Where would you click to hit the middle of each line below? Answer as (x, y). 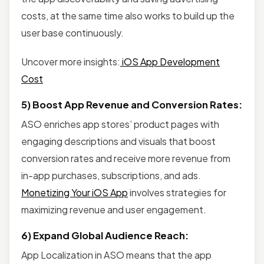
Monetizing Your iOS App (75, 193)
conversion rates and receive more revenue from (126, 159)
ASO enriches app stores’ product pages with (120, 124)
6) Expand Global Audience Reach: (105, 236)
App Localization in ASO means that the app (116, 255)
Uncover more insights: (71, 62)
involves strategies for (177, 193)
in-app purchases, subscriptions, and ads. (111, 176)
